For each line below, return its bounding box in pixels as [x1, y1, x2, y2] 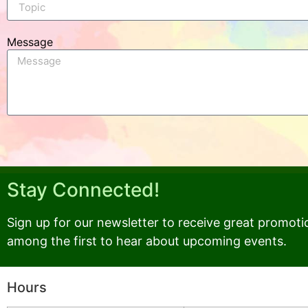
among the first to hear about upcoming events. [7, 234, 287, 248]
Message [7, 35, 53, 49]
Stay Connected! [7, 178, 159, 201]
